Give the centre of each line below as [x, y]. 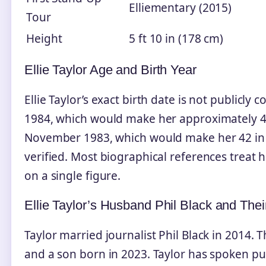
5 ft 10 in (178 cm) [176, 38]
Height [44, 38]
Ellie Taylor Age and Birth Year [110, 69]
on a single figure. [73, 175]
